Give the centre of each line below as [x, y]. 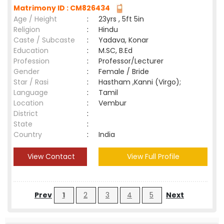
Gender [26, 71]
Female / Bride [126, 71]
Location [28, 103]
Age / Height [35, 19]
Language [31, 92]
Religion [27, 29]
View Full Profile [153, 156]
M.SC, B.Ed [115, 50]
